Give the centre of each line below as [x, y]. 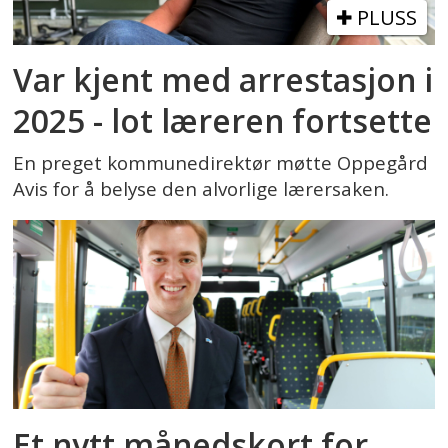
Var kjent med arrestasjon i [223, 80]
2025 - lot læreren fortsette [223, 121]
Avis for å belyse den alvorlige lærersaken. [201, 188]
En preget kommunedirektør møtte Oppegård [221, 162]
